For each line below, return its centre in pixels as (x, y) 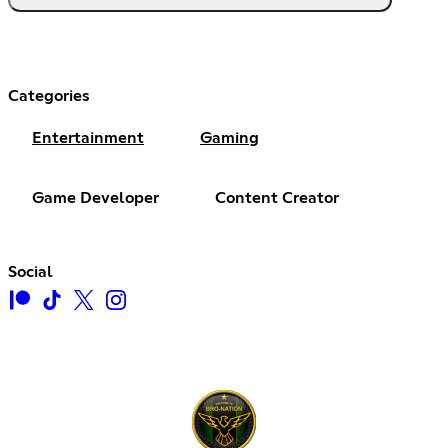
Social (30, 272)
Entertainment (88, 138)
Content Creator (277, 198)
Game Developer (95, 198)
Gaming (229, 138)
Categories (49, 96)
